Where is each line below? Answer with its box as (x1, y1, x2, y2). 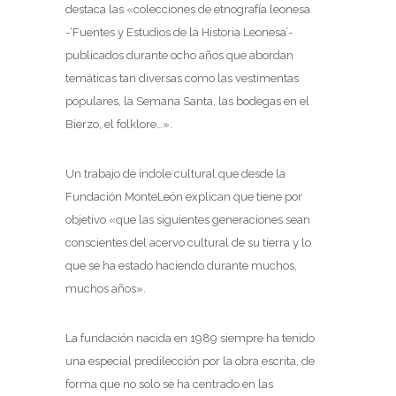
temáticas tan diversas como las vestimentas (65, 71, 299, 85)
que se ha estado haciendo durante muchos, (65, 258, 297, 272)
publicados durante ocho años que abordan (65, 48, 293, 62)
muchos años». (65, 281, 146, 295)
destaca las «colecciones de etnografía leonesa (65, 2, 310, 16)
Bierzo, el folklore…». (65, 117, 172, 131)
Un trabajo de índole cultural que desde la (65, 166, 286, 180)
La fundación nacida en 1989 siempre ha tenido (65, 331, 315, 345)
